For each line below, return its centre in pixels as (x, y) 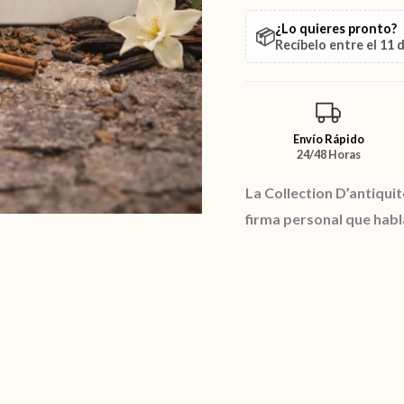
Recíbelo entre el (327, 44)
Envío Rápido (328, 139)
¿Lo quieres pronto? (336, 28)
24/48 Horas (328, 155)
